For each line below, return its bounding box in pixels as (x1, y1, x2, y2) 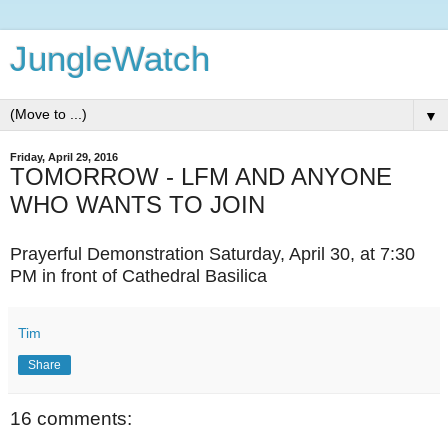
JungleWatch (10, 40, 210, 78)
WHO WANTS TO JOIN (10, 191, 265, 218)
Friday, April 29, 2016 (10, 151, 118, 163)
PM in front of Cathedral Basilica (10, 265, 267, 286)
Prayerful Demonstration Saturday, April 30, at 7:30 (10, 243, 415, 264)
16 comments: (10, 407, 132, 429)
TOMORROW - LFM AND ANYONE (10, 163, 392, 190)
